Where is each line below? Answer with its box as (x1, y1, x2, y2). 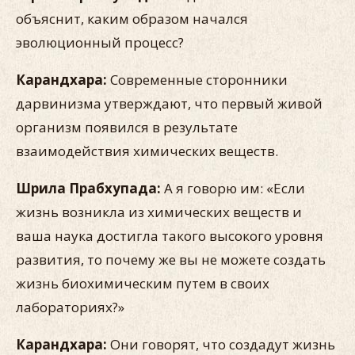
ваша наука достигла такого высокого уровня (16, 227, 323, 245)
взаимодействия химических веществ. (16, 142, 278, 160)
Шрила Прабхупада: (16, 179, 161, 197)
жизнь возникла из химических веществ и (16, 203, 302, 221)
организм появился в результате (16, 118, 238, 136)
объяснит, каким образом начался (16, 10, 248, 28)
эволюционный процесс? (16, 33, 184, 52)
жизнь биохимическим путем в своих (16, 274, 269, 292)
